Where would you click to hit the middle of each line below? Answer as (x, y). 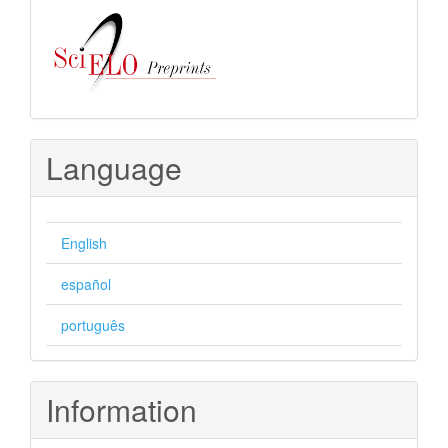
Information (121, 410)
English (84, 243)
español (86, 284)
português (93, 325)
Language (114, 168)
